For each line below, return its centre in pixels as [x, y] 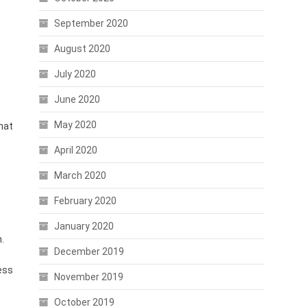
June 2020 [77, 99]
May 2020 [75, 125]
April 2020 [75, 150]
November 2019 [88, 277]
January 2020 [84, 226]
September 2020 [91, 23]
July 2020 [75, 74]
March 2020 [80, 175]
